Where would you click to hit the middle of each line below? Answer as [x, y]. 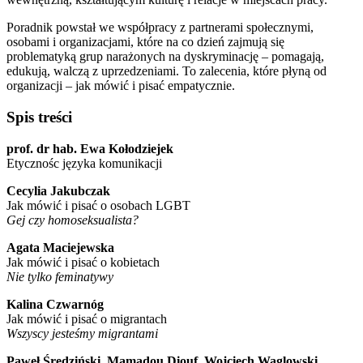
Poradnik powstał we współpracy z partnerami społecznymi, [160, 28]
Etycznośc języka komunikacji [84, 163]
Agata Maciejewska [60, 247]
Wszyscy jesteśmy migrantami [82, 333]
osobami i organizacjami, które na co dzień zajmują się [145, 42]
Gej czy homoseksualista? [73, 220]
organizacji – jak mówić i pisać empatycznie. [121, 86]
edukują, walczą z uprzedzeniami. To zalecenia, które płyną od [167, 71]
